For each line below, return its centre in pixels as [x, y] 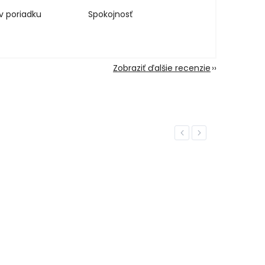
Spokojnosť [111, 14]
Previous [194, 133]
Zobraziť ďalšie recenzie [162, 68]
